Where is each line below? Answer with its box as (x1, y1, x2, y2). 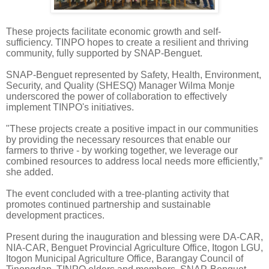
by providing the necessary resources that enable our (6, 134, 231, 145)
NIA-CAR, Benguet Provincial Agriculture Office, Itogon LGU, (6, 243, 263, 253)
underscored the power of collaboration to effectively (6, 91, 227, 102)
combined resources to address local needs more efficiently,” (6, 156, 262, 167)
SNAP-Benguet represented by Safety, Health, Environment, (6, 70, 261, 80)
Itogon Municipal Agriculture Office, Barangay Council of (6, 253, 243, 264)
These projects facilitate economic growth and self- (6, 26, 221, 37)
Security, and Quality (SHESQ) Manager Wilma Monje (6, 80, 235, 91)
